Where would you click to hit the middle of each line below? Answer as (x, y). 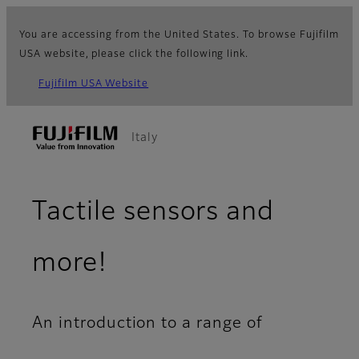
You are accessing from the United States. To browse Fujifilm (179, 35)
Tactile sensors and (153, 213)
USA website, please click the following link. (134, 54)
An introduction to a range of (147, 324)
